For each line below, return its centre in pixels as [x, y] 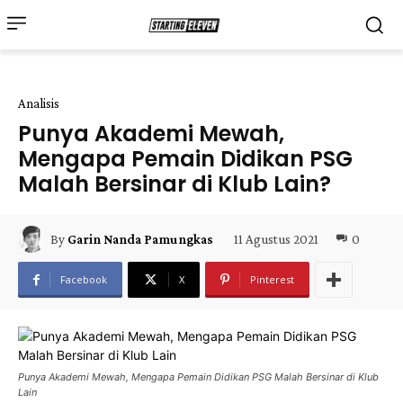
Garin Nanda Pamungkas [140, 239]
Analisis [39, 103]
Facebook [84, 279]
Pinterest [272, 279]
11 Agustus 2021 [276, 239]
